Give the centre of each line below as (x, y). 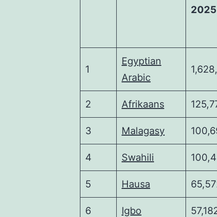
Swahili (138, 157)
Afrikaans (143, 104)
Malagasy (143, 131)
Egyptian (141, 61)
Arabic (136, 77)
